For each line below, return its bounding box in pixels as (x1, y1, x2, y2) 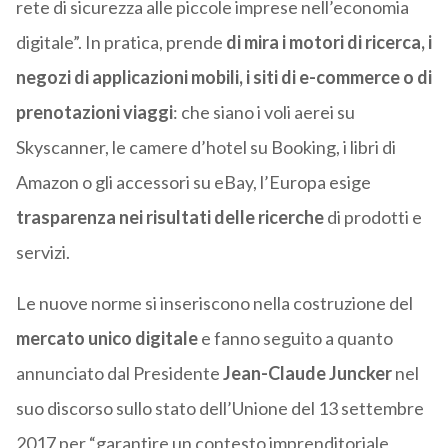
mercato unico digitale (15, 327, 198, 350)
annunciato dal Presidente (15, 362, 223, 385)
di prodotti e (323, 206, 422, 229)
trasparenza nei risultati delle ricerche (15, 206, 324, 229)
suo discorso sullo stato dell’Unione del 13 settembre (15, 397, 424, 420)
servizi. (15, 241, 70, 264)
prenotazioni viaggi (15, 101, 173, 124)
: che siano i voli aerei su (172, 101, 355, 124)
